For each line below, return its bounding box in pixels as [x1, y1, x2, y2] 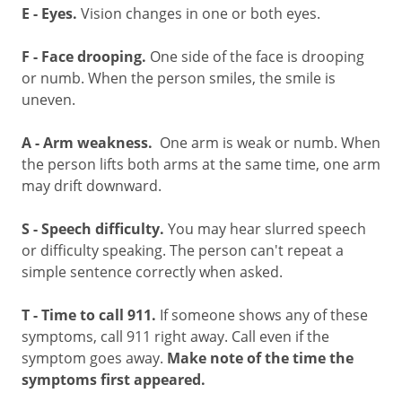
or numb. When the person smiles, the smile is [22, 68, 336, 87]
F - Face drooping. [22, 47, 150, 66]
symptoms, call [22, 327, 127, 345]
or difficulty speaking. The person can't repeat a [22, 240, 344, 259]
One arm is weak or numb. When [156, 133, 380, 152]
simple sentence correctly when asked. [22, 262, 283, 281]
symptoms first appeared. [22, 370, 205, 389]
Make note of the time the [167, 348, 354, 368]
